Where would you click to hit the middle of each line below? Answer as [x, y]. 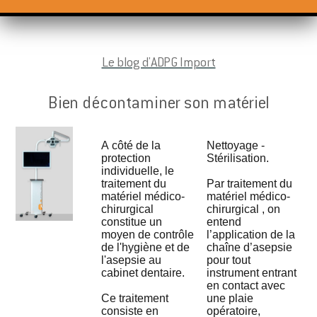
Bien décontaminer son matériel [158, 105]
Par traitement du [250, 184]
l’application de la [239, 235]
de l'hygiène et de [146, 248]
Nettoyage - [236, 146]
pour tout [229, 260]
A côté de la [131, 146]
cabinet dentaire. [143, 273]
